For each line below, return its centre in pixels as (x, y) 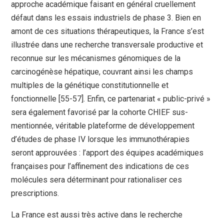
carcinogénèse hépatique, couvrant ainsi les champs (102, 72)
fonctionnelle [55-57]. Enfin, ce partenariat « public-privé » (111, 99)
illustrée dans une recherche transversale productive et (107, 45)
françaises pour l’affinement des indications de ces (100, 166)
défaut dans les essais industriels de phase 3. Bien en (106, 18)
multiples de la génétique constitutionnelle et (90, 85)
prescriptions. (35, 193)
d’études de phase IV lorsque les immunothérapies (100, 139)
